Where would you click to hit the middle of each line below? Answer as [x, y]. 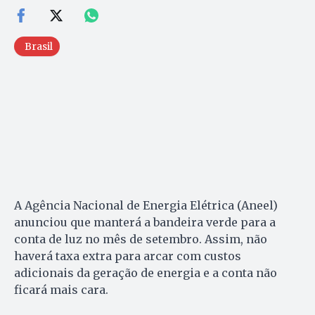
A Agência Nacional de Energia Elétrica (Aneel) [146, 205]
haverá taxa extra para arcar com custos [128, 256]
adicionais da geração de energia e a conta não [146, 272]
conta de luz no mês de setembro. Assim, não [141, 239]
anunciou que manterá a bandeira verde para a [145, 222]
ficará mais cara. [61, 289]
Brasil [39, 46]
